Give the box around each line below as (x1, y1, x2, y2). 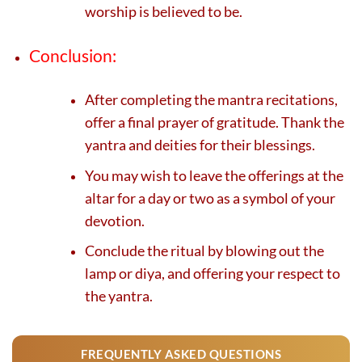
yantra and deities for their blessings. (85, 136, 316, 154)
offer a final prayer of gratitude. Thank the (85, 113, 345, 132)
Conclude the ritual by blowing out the (85, 242, 325, 260)
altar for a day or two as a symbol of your (85, 188, 336, 207)
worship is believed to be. (85, 2, 243, 20)
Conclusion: (29, 44, 116, 65)
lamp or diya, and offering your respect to (85, 264, 341, 283)
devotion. (85, 211, 145, 229)
